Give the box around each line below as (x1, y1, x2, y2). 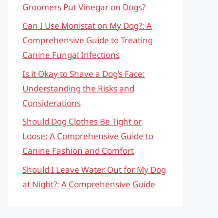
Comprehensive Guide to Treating (22, 35, 153, 46)
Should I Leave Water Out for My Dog (22, 163, 166, 175)
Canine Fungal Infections (22, 49, 120, 60)
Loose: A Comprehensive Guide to (22, 130, 153, 142)
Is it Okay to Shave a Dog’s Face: (22, 68, 145, 79)
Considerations (22, 97, 81, 109)
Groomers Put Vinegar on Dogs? (22, 1, 145, 13)
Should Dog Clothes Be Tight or (22, 116, 142, 127)
